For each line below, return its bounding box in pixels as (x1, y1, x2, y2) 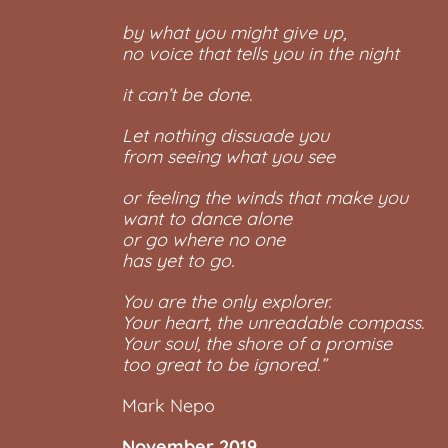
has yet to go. (122, 249, 234, 272)
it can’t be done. (122, 83, 252, 106)
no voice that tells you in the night (122, 42, 399, 65)
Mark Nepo (122, 394, 215, 417)
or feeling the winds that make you (122, 186, 408, 209)
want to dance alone (122, 207, 292, 230)
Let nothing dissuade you (122, 124, 329, 147)
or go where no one (122, 228, 285, 251)
